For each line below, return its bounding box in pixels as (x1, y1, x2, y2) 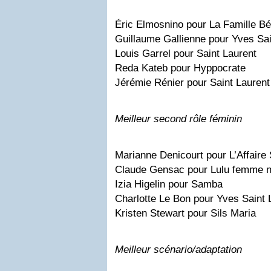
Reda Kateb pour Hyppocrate (115, 62, 246, 74)
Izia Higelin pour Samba (115, 178, 223, 190)
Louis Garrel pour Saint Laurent (115, 47, 256, 59)
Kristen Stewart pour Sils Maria (115, 207, 256, 219)
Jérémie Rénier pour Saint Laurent (115, 76, 270, 88)
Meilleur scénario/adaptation (115, 243, 242, 255)
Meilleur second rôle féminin (115, 113, 242, 125)
